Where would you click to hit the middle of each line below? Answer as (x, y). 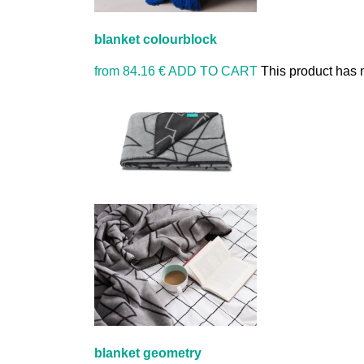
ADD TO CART (213, 71)
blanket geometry (148, 353)
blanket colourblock (156, 39)
